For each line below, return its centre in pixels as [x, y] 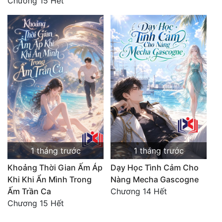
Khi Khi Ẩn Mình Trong [50, 180]
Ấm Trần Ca [29, 192]
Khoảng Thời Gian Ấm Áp [55, 168]
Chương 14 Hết [139, 192]
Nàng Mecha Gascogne [155, 180]
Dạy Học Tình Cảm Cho [155, 168]
